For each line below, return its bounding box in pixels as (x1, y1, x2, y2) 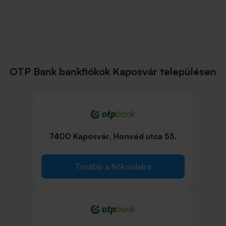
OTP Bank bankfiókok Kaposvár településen (10, 65, 216, 78)
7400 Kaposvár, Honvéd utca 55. (49, 131, 177, 142)
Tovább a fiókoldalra (75, 161, 151, 172)
